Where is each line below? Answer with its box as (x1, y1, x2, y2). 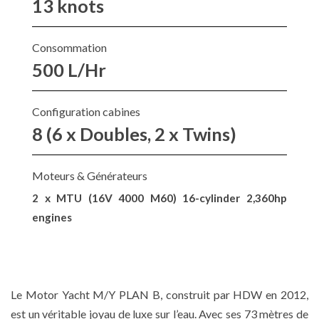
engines (32, 210, 72, 224)
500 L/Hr (32, 58, 106, 80)
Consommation (32, 40, 107, 54)
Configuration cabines (32, 104, 140, 118)
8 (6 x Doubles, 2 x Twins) (32, 122, 236, 145)
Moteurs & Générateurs (32, 168, 147, 182)
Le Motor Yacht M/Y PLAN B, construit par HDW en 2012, (11, 287, 308, 301)
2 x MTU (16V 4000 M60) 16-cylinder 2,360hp (32, 191, 287, 204)
